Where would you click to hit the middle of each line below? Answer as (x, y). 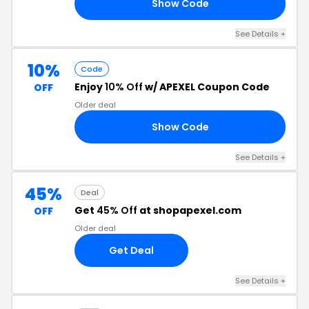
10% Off (124, 87)
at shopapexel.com (189, 210)
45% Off (117, 210)
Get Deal (131, 250)
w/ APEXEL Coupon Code (206, 87)
